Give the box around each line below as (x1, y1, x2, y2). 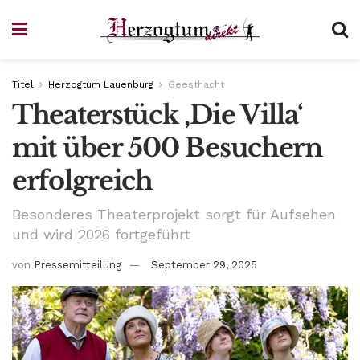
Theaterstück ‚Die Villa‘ (12, 99, 303, 131)
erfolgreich (12, 165, 153, 197)
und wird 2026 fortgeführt (12, 225, 190, 243)
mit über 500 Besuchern (12, 132, 322, 164)
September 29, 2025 (151, 258, 257, 271)
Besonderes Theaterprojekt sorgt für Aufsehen (12, 205, 336, 223)
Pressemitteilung (34, 258, 121, 271)
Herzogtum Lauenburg (48, 79, 153, 90)
